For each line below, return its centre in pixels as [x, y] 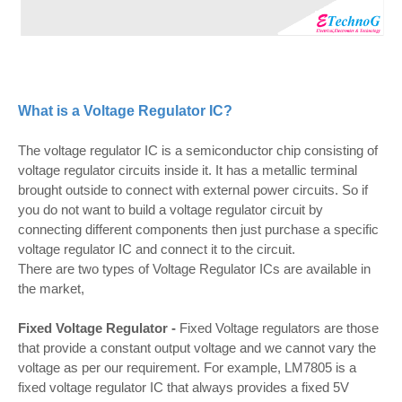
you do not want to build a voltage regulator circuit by [170, 209]
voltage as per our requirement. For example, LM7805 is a [187, 367]
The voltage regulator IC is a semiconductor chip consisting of [198, 150]
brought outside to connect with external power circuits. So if [193, 189]
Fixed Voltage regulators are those [277, 328]
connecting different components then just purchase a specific [198, 229]
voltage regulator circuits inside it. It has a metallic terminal [188, 170]
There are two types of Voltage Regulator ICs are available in [194, 268]
